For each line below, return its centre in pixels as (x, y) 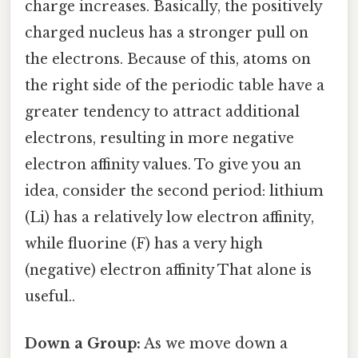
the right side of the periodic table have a (175, 86)
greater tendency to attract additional (162, 112)
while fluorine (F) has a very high (144, 244)
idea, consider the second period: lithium (174, 191)
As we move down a (214, 344)
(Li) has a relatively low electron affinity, (169, 218)
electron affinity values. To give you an (163, 165)
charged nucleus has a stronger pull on (167, 33)
